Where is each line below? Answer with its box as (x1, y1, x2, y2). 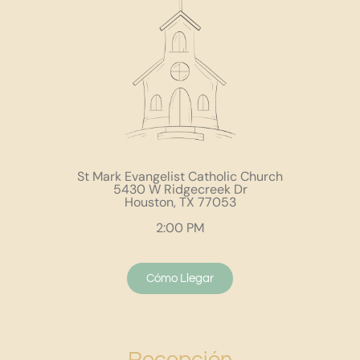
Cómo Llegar (146, 272, 214, 284)
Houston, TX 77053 (124, 193, 236, 211)
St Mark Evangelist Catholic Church (77, 167, 283, 185)
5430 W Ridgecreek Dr (112, 180, 247, 198)
